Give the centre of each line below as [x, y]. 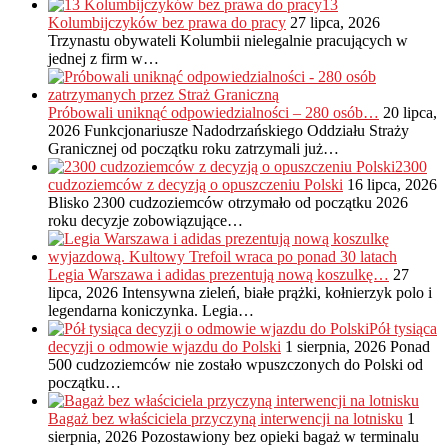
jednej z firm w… [103, 59]
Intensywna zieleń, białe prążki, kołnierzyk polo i [277, 293]
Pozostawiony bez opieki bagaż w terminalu [280, 437]
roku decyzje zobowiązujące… [145, 221]
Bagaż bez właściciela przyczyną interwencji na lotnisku [225, 419]
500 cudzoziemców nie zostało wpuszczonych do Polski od [235, 365]
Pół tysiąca [403, 329]
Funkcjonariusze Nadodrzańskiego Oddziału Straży [246, 131]
